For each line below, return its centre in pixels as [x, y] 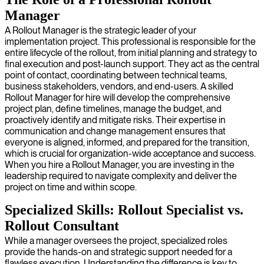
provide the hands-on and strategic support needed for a [118, 252]
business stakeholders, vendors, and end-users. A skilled [119, 86]
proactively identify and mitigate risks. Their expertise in [115, 120]
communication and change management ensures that [115, 131]
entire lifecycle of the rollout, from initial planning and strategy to [131, 52]
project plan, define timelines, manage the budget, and [113, 108]
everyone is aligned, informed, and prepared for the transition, [127, 142]
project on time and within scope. [71, 187]
